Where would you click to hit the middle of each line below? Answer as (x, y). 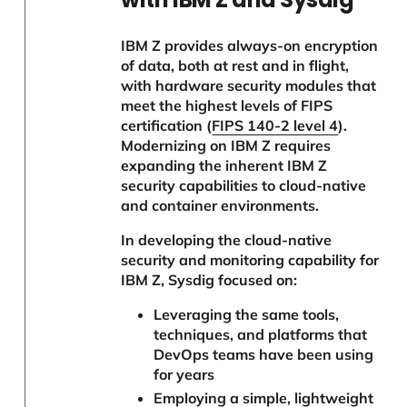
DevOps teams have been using (263, 354)
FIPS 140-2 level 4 (275, 125)
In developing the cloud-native (227, 239)
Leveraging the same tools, (246, 314)
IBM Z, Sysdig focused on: (209, 279)
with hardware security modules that (249, 85)
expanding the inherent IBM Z (224, 165)
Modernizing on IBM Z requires (226, 145)
